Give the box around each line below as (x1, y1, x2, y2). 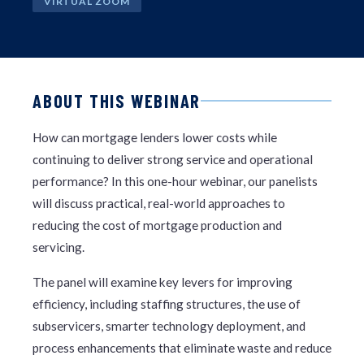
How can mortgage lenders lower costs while (32, 130, 277, 145)
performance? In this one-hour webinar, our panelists (32, 174, 318, 189)
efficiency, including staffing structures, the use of (32, 297, 301, 312)
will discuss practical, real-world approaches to (32, 196, 285, 211)
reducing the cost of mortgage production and (32, 218, 282, 233)
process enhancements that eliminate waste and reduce (32, 340, 331, 356)
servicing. (32, 240, 84, 255)
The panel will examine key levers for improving (32, 275, 292, 290)
